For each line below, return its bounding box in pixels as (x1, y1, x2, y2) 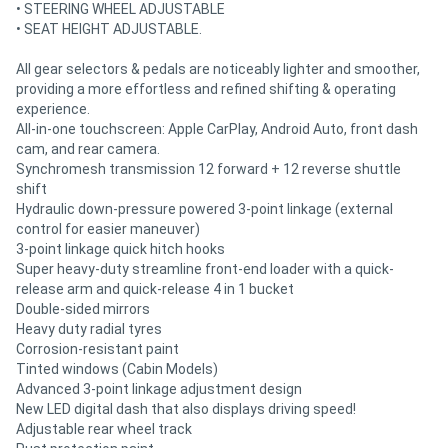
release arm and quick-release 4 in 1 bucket (16, 280, 294, 297)
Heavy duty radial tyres (16, 320, 162, 337)
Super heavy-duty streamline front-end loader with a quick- (16, 260, 394, 277)
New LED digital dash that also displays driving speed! (16, 400, 356, 417)
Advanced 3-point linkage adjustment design (16, 380, 302, 397)
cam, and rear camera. (16, 140, 160, 157)
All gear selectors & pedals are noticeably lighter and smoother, (16, 60, 420, 77)
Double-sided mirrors (16, 300, 150, 317)
